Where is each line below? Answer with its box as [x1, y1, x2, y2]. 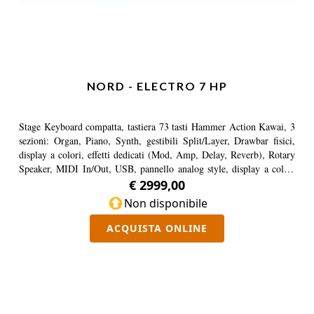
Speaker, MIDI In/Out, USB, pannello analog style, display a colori [19, 162, 295, 175]
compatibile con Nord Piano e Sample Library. [19, 176, 205, 189]
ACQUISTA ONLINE [107, 221, 207, 235]
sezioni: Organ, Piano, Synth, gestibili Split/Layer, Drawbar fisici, [19, 134, 295, 147]
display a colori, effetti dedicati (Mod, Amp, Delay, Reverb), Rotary [19, 148, 295, 161]
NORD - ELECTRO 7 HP [86, 79, 228, 93]
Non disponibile [123, 196, 207, 211]
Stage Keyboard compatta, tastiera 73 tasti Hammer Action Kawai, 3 [19, 120, 295, 133]
